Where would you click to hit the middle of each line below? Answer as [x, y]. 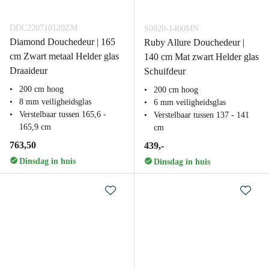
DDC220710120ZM [44, 28]
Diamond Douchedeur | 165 [62, 42]
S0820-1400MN [171, 29]
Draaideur [29, 71]
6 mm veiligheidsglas [190, 102]
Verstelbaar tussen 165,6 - [63, 114]
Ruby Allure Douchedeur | [194, 42]
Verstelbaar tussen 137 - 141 [201, 115]
